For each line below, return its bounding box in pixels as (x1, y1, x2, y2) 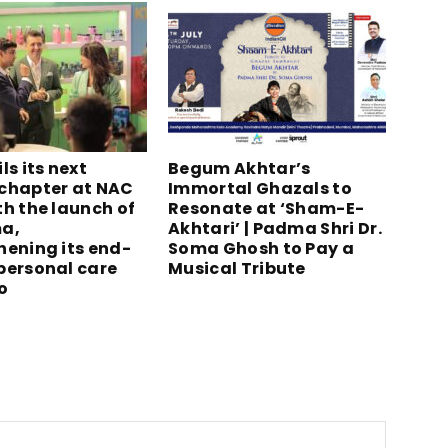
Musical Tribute (168, 257, 306, 280)
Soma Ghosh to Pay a (168, 237, 355, 260)
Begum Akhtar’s (168, 157, 311, 180)
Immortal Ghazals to (168, 177, 353, 200)
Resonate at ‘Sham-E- (168, 197, 365, 220)
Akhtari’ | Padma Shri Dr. (168, 217, 383, 240)
